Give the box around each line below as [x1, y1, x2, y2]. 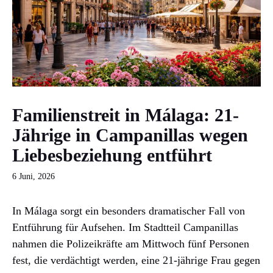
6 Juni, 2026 [12, 171, 55, 181]
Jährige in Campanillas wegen [12, 124, 248, 145]
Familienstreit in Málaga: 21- [12, 104, 239, 125]
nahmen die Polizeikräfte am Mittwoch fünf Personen [12, 237, 249, 250]
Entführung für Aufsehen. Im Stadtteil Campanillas [12, 221, 238, 233]
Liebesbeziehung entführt [12, 144, 212, 165]
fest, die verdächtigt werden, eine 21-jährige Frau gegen [12, 253, 260, 266]
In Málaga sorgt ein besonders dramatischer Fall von [12, 204, 245, 217]
